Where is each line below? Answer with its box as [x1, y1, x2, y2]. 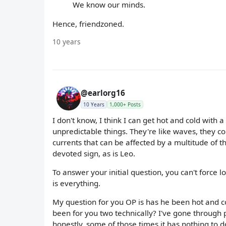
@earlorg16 [81, 87, 125, 98]
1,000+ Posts [109, 100, 141, 108]
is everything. [52, 178, 100, 188]
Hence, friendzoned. [52, 18, 124, 29]
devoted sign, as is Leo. [52, 148, 135, 158]
